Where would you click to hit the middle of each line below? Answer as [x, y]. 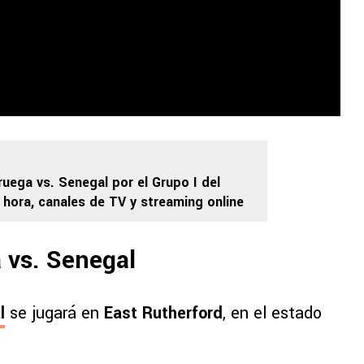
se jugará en [54, 314]
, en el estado [272, 314]
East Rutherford [163, 314]
